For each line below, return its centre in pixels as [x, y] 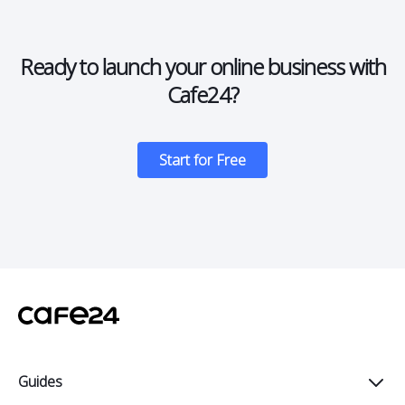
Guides [40, 381]
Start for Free [202, 160]
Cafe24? [202, 95]
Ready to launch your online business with [202, 67]
